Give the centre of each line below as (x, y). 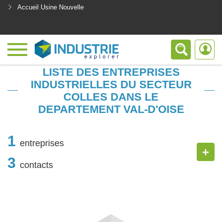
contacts (36, 165)
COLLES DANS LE (111, 97)
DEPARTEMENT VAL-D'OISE (111, 109)
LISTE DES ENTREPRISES (111, 72)
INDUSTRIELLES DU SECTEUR (111, 84)
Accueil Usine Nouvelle (51, 7)
